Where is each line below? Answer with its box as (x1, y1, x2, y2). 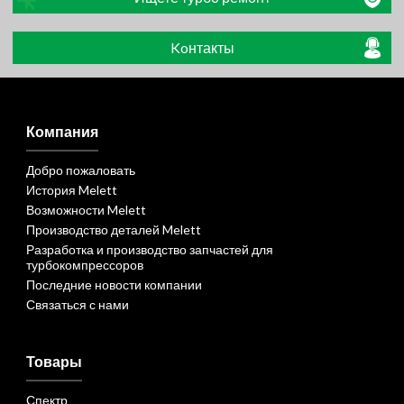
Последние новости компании (25, 277, 202, 292)
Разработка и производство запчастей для (25, 242, 273, 257)
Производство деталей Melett (25, 222, 201, 237)
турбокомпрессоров (25, 257, 143, 272)
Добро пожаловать (25, 162, 135, 178)
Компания (25, 123, 98, 140)
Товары (25, 353, 82, 370)
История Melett (25, 182, 117, 197)
